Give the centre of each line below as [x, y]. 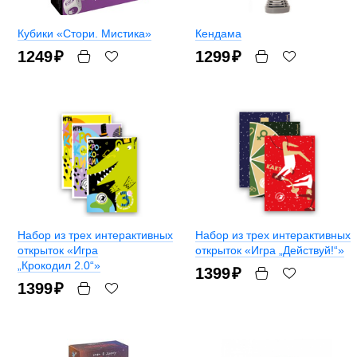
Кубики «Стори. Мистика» [84, 34]
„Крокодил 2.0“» [59, 266]
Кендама [218, 34]
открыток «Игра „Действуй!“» [270, 251]
